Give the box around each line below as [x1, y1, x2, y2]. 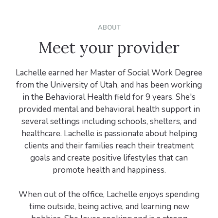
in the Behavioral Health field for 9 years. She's [22, 91, 196, 103]
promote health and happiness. [52, 164, 166, 176]
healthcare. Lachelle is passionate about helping [21, 128, 197, 140]
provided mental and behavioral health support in [18, 104, 200, 115]
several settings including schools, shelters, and [21, 116, 197, 127]
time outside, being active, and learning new [29, 201, 189, 213]
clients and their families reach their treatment [24, 140, 194, 152]
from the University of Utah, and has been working [16, 79, 202, 91]
